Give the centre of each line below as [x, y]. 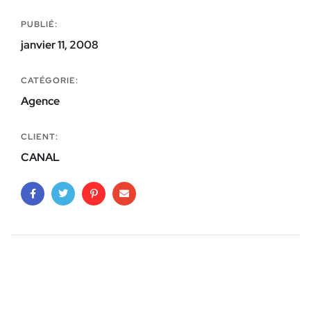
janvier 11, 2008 [60, 44]
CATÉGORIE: [50, 80]
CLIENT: [40, 136]
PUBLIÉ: [39, 24]
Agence [40, 101]
